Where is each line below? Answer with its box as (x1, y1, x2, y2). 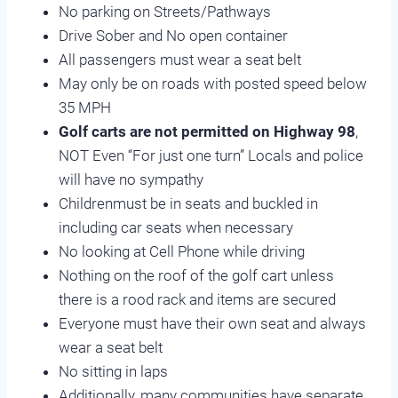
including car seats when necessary (59, 218, 293, 236)
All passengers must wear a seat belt (59, 50, 301, 68)
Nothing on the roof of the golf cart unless (59, 266, 334, 284)
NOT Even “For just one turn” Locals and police (59, 146, 363, 164)
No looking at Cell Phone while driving (59, 242, 305, 260)
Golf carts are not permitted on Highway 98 (59, 122, 355, 140)
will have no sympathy (59, 170, 203, 188)
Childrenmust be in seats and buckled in (59, 194, 318, 212)
